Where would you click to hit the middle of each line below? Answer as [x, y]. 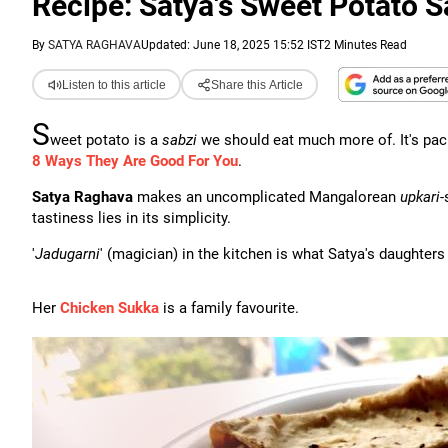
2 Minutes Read [365, 45]
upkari [420, 197]
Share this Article [256, 84]
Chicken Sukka [109, 308]
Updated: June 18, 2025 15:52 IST [232, 45]
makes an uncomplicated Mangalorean [266, 197]
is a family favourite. [229, 308]
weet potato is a [106, 140]
